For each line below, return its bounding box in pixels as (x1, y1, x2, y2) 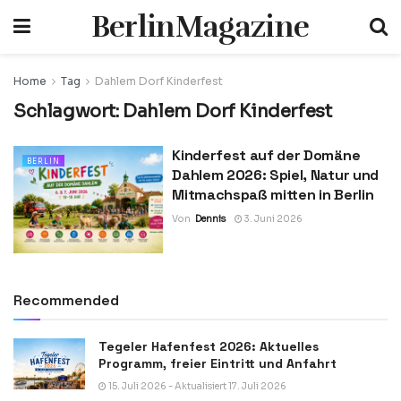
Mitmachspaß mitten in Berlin (172, 185, 374, 204)
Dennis (195, 213, 226, 225)
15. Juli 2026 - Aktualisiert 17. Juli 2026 (107, 380, 286, 392)
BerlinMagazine (90, 8, 310, 46)
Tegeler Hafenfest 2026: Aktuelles (98, 337, 319, 354)
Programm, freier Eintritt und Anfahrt (98, 354, 337, 371)
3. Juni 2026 (243, 213, 303, 225)
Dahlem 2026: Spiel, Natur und (172, 166, 379, 184)
